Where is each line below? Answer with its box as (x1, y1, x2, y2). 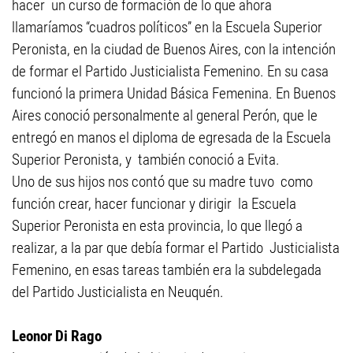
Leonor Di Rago (12, 327, 102, 345)
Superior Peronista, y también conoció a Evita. (12, 150, 280, 169)
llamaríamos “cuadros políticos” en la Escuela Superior (12, 18, 322, 36)
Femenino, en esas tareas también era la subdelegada (12, 261, 321, 279)
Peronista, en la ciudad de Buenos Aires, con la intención (12, 40, 336, 58)
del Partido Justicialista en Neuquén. (12, 283, 224, 301)
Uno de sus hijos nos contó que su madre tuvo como (12, 173, 313, 191)
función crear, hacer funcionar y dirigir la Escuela (12, 195, 296, 213)
